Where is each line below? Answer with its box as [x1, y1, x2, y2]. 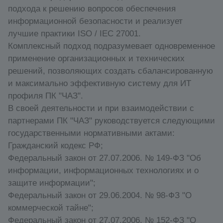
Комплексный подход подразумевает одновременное [8, 40, 215, 51]
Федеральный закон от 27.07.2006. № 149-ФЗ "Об [8, 152, 201, 163]
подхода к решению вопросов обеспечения [8, 3, 176, 13]
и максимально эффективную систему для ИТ [8, 78, 191, 88]
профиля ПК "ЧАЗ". [8, 90, 83, 101]
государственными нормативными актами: [8, 127, 175, 138]
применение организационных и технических [8, 53, 185, 63]
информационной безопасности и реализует [8, 15, 183, 26]
